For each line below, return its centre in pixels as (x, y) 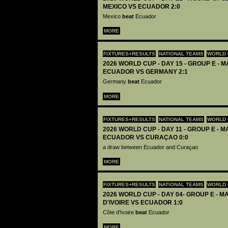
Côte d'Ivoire (119, 212)
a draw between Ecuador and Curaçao (151, 147)
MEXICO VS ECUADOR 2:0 (141, 7)
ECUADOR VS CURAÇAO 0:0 (146, 137)
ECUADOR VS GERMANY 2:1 (145, 72)
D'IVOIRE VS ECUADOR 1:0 (143, 203)
